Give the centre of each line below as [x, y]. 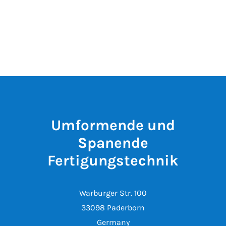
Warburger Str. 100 [113, 193]
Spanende [113, 143]
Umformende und [113, 125]
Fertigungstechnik [113, 160]
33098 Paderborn [113, 207]
